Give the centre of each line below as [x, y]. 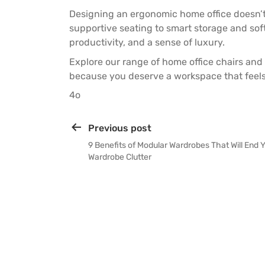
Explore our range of [114, 62]
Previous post [120, 128]
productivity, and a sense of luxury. [147, 42]
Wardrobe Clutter [120, 157]
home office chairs [203, 62]
